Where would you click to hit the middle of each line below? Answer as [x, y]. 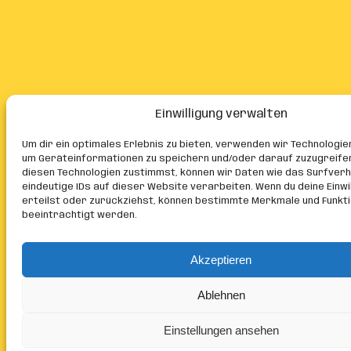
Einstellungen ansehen [221, 330]
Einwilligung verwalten [221, 114]
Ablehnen [221, 295]
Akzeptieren [221, 259]
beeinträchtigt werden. [80, 215]
